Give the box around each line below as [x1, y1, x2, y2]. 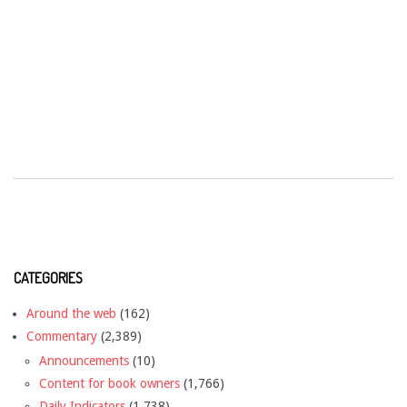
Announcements [39, 353, 129, 369]
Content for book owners [39, 376, 180, 392]
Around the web [26, 306, 116, 322]
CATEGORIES [14, 269, 83, 288]
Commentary [26, 329, 97, 344]
